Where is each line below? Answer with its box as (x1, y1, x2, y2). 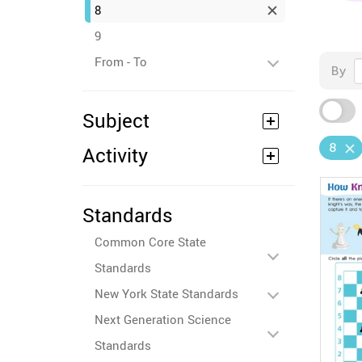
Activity (82, 142, 148, 168)
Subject (82, 107, 149, 133)
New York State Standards (95, 285, 238, 301)
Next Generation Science (95, 311, 231, 327)
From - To (95, 53, 147, 69)
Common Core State (95, 234, 206, 250)
